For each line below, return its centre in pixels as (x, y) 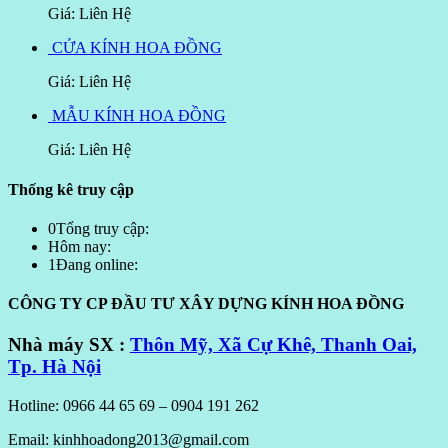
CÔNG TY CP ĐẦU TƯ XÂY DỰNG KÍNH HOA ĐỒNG (206, 304)
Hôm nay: (79, 246)
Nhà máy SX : (69, 345)
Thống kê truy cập (71, 189)
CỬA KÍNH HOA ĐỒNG (137, 48)
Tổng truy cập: (102, 228)
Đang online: (97, 264)
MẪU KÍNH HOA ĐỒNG (139, 116)
